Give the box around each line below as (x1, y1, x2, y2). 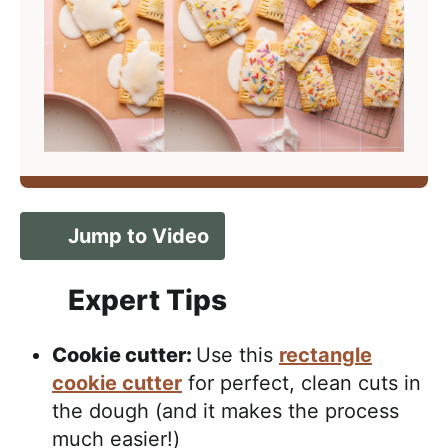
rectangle (279, 343, 372, 367)
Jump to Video (68, 224, 209, 248)
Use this (196, 343, 279, 367)
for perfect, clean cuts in (182, 371, 421, 395)
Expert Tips (68, 283, 227, 317)
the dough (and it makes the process (52, 399, 399, 423)
